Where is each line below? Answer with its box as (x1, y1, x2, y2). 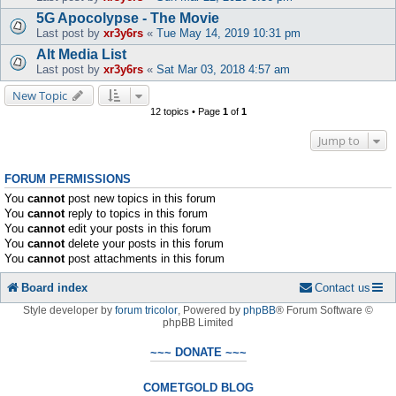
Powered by (183, 303, 243, 316)
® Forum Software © (276, 303, 373, 316)
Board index (21, 280, 88, 294)
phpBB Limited (163, 316, 233, 329)
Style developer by (23, 303, 115, 316)
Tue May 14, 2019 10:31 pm (156, 27, 301, 41)
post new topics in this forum (65, 192, 216, 206)
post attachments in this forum (65, 252, 225, 266)
